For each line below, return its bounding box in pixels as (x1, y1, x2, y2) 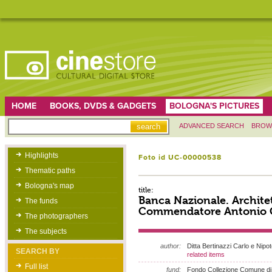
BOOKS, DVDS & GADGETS (49, 101, 156, 111)
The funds (24, 197, 58, 205)
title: (138, 186, 154, 194)
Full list (24, 262, 48, 271)
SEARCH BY (15, 247, 59, 256)
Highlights (24, 151, 58, 160)
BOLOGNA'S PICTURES (169, 101, 259, 111)
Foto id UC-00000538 (138, 153, 222, 161)
